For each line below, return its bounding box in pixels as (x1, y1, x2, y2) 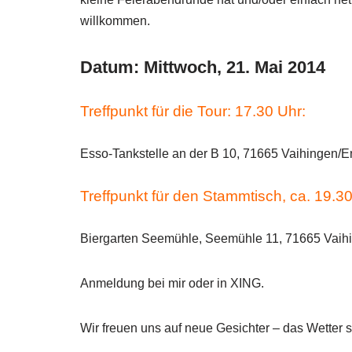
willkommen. (80, 14, 150, 27)
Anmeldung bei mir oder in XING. (80, 277, 264, 290)
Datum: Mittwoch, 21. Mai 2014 (80, 57, 325, 77)
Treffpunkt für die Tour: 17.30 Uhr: (80, 103, 306, 119)
